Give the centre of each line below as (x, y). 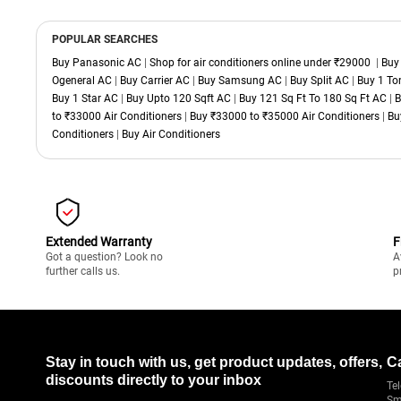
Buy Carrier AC (155, 81)
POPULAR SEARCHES (105, 40)
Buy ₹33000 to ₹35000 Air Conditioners (285, 117)
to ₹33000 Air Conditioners (117, 117)
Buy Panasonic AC (97, 63)
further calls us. (83, 272)
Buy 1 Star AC (85, 99)
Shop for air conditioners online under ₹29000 (260, 63)
